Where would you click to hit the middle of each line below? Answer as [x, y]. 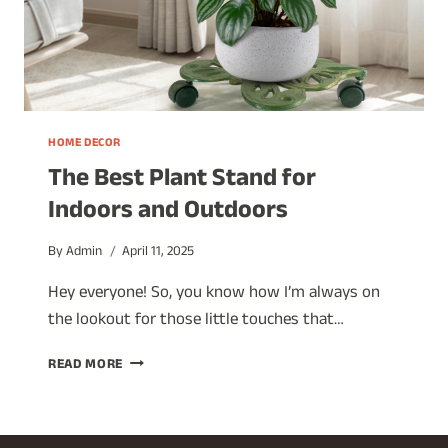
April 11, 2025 [158, 254]
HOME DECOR [84, 143]
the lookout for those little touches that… [196, 322]
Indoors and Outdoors [168, 213]
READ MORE [86, 367]
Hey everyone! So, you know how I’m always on [214, 295]
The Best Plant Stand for [182, 181]
